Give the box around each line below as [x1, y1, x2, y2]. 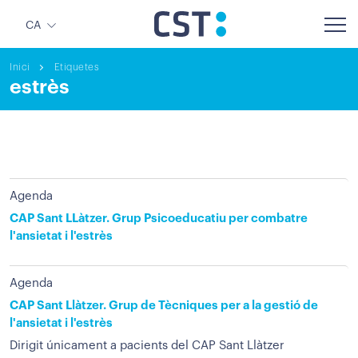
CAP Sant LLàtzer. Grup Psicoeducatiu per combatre [10, 213, 308, 225]
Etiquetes [54, 62, 99, 72]
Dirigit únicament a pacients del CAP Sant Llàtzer [10, 340, 284, 352]
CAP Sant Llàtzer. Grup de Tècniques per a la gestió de [10, 300, 318, 312]
